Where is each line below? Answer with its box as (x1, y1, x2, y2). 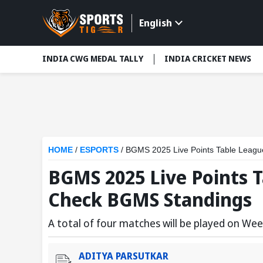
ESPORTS (80, 144, 121, 154)
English (139, 16, 172, 30)
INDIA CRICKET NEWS (164, 53, 251, 65)
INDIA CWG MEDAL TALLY (42, 53, 143, 65)
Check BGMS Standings (48, 186, 252, 212)
